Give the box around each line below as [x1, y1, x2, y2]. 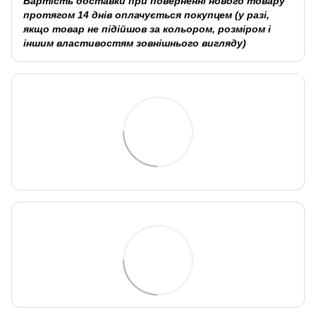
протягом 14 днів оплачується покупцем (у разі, [23, 8, 269, 20]
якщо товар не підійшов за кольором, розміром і [23, 23, 271, 35]
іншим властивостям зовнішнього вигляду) [23, 37, 246, 49]
